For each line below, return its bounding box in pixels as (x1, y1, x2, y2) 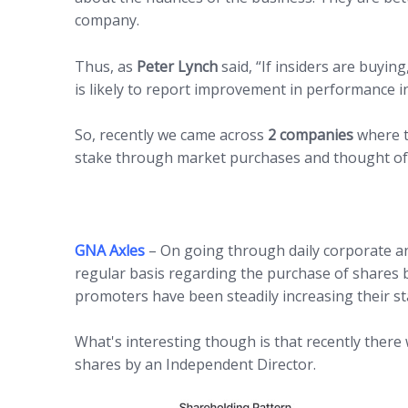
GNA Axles (75, 240, 145, 260)
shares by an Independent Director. (75, 354, 316, 375)
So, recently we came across (75, 125, 268, 146)
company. (75, 10, 139, 31)
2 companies (268, 125, 353, 146)
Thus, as (75, 56, 137, 76)
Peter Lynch (137, 56, 218, 76)
